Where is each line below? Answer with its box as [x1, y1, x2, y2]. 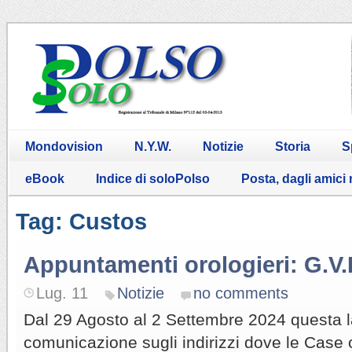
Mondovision [25, 139, 103, 153]
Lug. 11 [36, 284, 88, 302]
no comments [193, 284, 288, 302]
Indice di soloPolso [96, 171, 210, 185]
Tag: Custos [16, 208, 147, 234]
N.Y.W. [134, 139, 171, 153]
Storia [275, 139, 310, 153]
